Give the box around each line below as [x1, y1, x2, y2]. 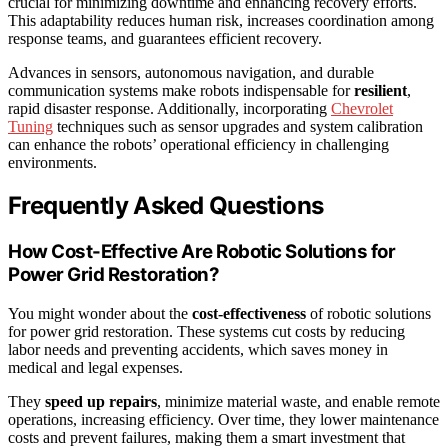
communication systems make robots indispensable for [8, 81, 354, 99]
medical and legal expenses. [8, 359, 183, 377]
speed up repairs [45, 393, 157, 411]
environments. [8, 153, 97, 171]
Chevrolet [331, 99, 393, 117]
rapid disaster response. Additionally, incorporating [8, 99, 331, 117]
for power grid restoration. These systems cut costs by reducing [8, 323, 405, 341]
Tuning [8, 117, 53, 135]
